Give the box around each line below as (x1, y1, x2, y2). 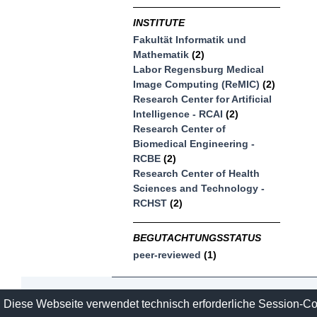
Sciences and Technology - (133, 183, 265, 195)
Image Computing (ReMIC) (133, 79, 260, 91)
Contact (112, 296, 151, 309)
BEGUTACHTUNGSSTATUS (133, 231, 262, 243)
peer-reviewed (133, 249, 202, 261)
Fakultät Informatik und (133, 34, 247, 46)
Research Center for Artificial (133, 93, 272, 105)
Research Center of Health (133, 168, 260, 180)
